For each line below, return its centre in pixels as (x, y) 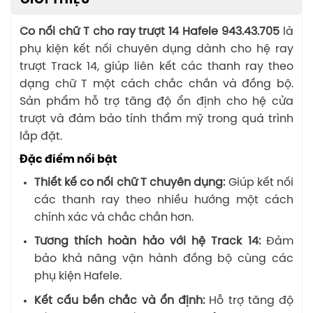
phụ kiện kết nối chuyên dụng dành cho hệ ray (156, 49)
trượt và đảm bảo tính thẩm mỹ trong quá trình (156, 119)
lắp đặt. (41, 136)
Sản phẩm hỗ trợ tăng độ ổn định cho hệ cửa (156, 101)
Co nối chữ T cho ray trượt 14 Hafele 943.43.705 (151, 31)
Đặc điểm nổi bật (68, 159)
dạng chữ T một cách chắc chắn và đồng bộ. (156, 84)
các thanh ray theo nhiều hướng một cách (163, 200)
